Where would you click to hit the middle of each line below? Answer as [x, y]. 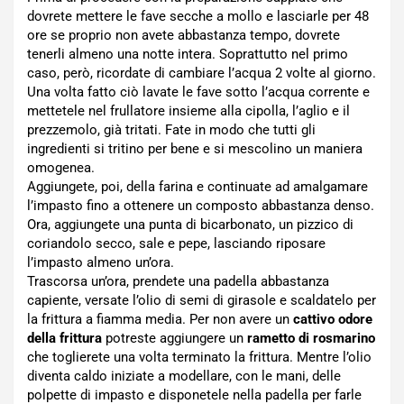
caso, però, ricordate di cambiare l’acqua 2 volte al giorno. [202, 73]
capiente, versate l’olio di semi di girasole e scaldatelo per [202, 300]
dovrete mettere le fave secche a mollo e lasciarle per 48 [198, 16]
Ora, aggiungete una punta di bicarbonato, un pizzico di [190, 225]
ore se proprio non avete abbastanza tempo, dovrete [184, 35]
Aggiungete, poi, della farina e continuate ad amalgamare [197, 187]
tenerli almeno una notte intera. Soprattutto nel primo [188, 54]
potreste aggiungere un [174, 338]
